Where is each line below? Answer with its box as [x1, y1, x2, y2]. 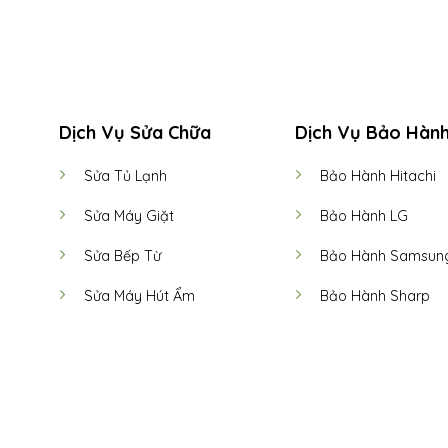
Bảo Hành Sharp [320, 287, 431, 306]
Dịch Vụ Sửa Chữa [58, 121, 211, 145]
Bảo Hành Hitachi [320, 167, 437, 186]
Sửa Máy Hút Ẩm [83, 287, 195, 306]
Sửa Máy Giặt [83, 207, 174, 226]
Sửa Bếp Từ [83, 247, 161, 266]
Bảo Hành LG [320, 207, 409, 226]
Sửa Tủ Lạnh [83, 167, 167, 186]
